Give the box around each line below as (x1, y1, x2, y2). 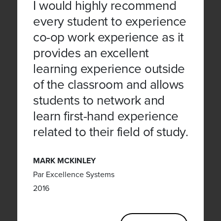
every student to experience (33, 13, 186, 29)
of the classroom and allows (33, 76, 184, 92)
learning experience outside (33, 61, 185, 76)
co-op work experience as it (33, 29, 184, 45)
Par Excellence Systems (33, 169, 114, 180)
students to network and (33, 92, 165, 108)
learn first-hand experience (33, 108, 179, 124)
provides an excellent (33, 45, 149, 61)
